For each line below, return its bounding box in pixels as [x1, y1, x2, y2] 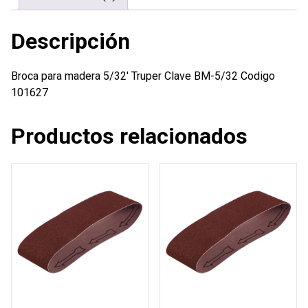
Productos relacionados [11, 122, 247, 149]
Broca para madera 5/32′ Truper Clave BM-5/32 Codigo [11, 69, 275, 82]
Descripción [11, 27, 130, 54]
